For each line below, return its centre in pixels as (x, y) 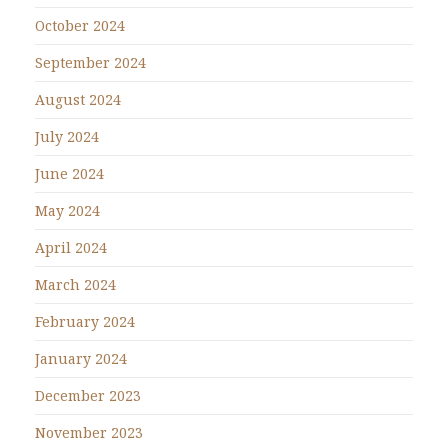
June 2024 (69, 174)
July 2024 (67, 137)
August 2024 (78, 100)
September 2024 (90, 63)
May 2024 (67, 211)
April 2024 (71, 248)
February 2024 (85, 322)
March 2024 (75, 285)
